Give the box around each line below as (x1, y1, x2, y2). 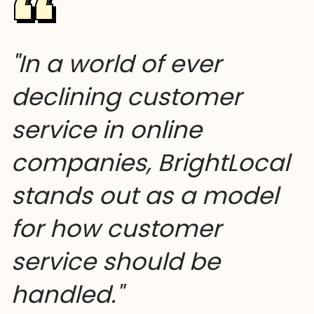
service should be (11, 244, 220, 278)
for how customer (11, 211, 221, 245)
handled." (11, 277, 123, 311)
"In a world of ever (11, 46, 221, 81)
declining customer (11, 79, 242, 114)
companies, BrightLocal (11, 145, 289, 179)
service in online (11, 112, 202, 146)
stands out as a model (11, 178, 278, 212)
